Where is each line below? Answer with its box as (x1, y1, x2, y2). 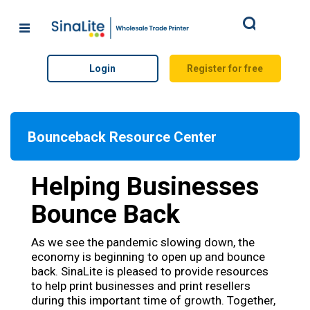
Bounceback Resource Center (28, 129, 217, 145)
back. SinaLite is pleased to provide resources (31, 264, 268, 278)
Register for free (187, 62, 264, 74)
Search (250, 21, 282, 33)
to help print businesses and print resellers (31, 279, 250, 293)
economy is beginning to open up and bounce (31, 250, 265, 264)
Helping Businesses (31, 172, 259, 201)
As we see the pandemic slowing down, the (31, 235, 255, 249)
